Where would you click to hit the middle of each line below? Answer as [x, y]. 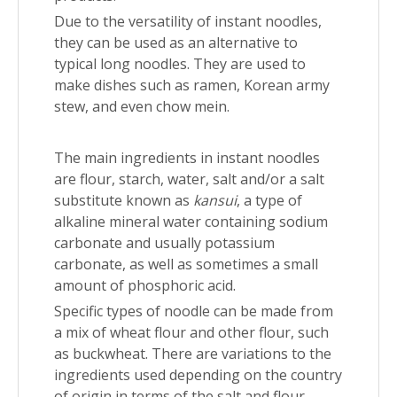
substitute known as [124, 201]
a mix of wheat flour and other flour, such [191, 333]
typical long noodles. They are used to [180, 64]
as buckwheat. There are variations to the [193, 354]
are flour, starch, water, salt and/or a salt [189, 179]
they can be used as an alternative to [176, 43]
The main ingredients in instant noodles [187, 158]
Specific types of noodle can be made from [194, 311]
